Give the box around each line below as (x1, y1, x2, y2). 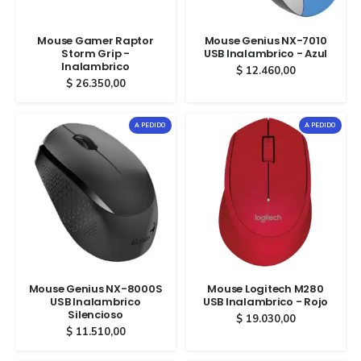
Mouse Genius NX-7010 (204, 33, 327, 49)
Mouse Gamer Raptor (37, 33, 154, 49)
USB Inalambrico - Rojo (202, 294, 329, 310)
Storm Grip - (61, 46, 130, 62)
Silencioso (68, 307, 123, 323)
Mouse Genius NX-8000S (28, 281, 163, 297)
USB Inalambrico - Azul (203, 46, 328, 62)
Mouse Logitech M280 (207, 281, 324, 297)
